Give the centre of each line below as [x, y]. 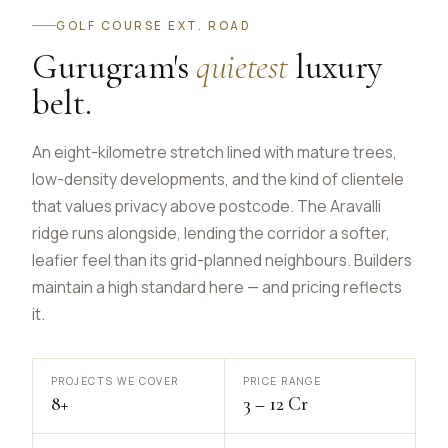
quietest [242, 66]
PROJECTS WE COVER [115, 380]
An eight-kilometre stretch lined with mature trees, [214, 151]
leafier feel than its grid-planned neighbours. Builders [222, 259]
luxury [334, 66]
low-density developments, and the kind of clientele [218, 178]
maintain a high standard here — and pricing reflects [217, 286]
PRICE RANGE [282, 380]
